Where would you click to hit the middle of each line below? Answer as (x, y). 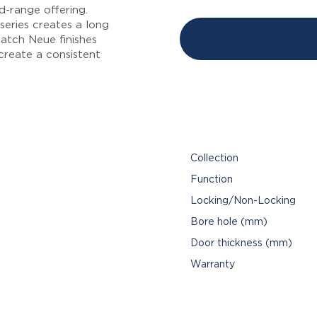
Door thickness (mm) (241, 243)
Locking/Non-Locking (243, 201)
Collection (214, 158)
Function (212, 179)
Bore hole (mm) (229, 222)
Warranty (213, 264)
